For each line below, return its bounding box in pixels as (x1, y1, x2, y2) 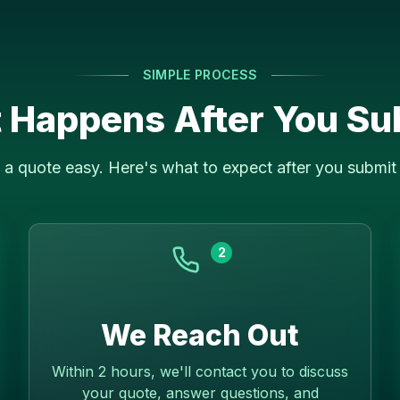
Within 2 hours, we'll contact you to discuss (52, 362, 348, 380)
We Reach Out (101, 318, 299, 353)
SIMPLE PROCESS (142, 67, 258, 82)
